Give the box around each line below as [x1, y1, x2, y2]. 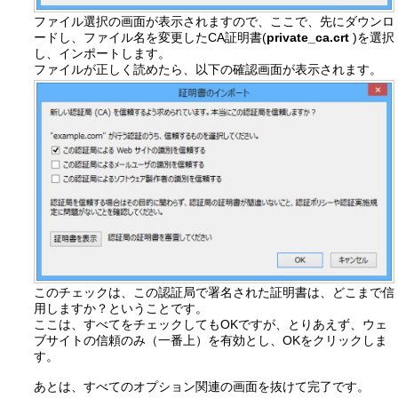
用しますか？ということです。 [34, 301, 208, 316]
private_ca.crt [267, 29, 349, 44]
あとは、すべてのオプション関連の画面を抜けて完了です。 [34, 379, 370, 394]
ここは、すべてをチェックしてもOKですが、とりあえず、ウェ [34, 317, 387, 332]
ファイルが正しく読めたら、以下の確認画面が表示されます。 [34, 61, 382, 76]
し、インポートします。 [34, 45, 171, 60]
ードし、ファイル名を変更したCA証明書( [34, 29, 267, 44]
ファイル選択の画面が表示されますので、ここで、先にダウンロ [34, 13, 394, 28]
